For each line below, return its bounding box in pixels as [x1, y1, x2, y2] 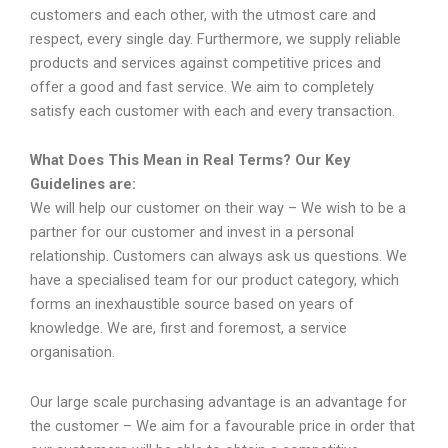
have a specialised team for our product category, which [30, 271, 399, 290]
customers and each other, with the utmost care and [30, 5, 376, 24]
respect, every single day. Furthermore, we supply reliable [30, 29, 401, 48]
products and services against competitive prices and [30, 53, 381, 72]
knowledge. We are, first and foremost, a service [30, 319, 347, 338]
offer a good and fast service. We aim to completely [30, 77, 374, 96]
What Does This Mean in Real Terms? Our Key [30, 151, 350, 170]
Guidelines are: [30, 175, 136, 194]
